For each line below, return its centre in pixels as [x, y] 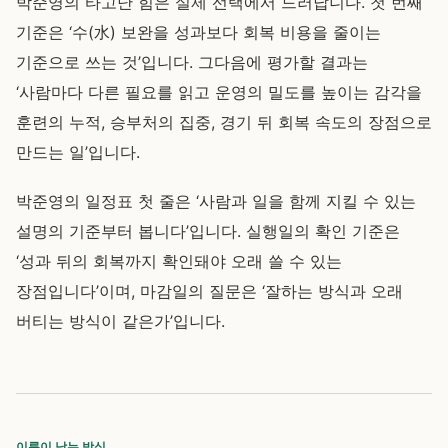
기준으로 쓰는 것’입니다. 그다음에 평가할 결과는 [192, 62]
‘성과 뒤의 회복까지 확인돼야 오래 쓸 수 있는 [179, 261]
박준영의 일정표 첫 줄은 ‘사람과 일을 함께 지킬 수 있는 [216, 201]
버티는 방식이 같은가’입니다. [120, 321]
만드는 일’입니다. [78, 152]
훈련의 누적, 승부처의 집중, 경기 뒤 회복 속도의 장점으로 [224, 122]
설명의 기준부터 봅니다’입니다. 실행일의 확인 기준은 [208, 231]
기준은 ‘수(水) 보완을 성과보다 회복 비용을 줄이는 [198, 32]
